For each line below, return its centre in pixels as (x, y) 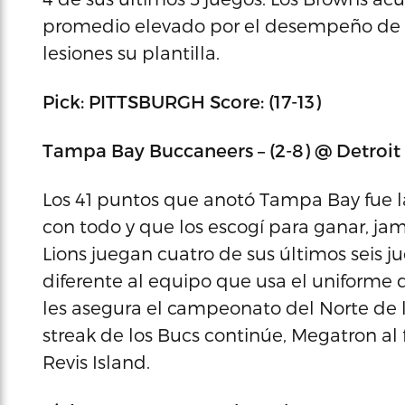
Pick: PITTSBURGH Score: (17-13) (182, 101)
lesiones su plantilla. (131, 52)
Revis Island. (96, 362)
